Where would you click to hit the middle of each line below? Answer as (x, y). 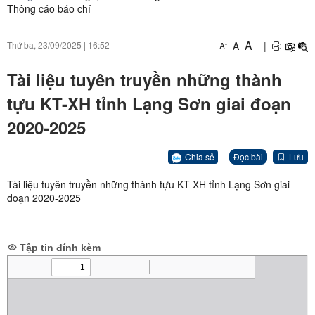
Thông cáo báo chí (49, 8)
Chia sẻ (200, 156)
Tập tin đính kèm (59, 248)
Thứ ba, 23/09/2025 (44, 45)
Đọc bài (248, 157)
